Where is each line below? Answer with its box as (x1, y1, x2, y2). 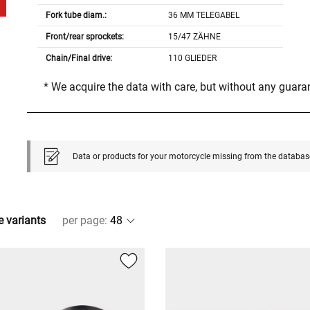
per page (62, 214, 104, 228)
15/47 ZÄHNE (168, 32, 221, 42)
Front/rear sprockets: (45, 32, 124, 42)
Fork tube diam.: (45, 10, 107, 21)
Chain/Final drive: (45, 53, 112, 64)
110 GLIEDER (168, 53, 217, 64)
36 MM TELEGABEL (168, 10, 240, 21)
